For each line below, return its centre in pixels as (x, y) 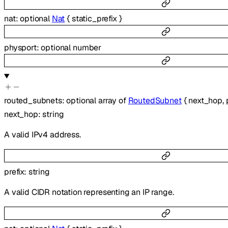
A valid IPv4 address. (42, 135)
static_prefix (94, 19)
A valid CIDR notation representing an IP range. (89, 192)
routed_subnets (33, 101)
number (87, 47)
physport (20, 47)
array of (113, 101)
